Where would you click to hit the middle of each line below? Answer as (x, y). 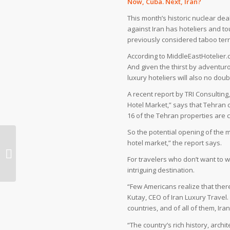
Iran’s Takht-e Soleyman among (67, 148)
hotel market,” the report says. (175, 143)
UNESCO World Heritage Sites (64, 159)
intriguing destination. (161, 170)
